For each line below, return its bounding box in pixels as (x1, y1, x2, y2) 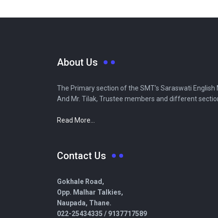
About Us (57, 56, 98, 68)
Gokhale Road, (57, 178, 104, 185)
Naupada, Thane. (57, 199, 111, 207)
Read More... (57, 116, 95, 124)
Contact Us (57, 150, 106, 162)
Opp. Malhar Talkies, (57, 188, 123, 196)
